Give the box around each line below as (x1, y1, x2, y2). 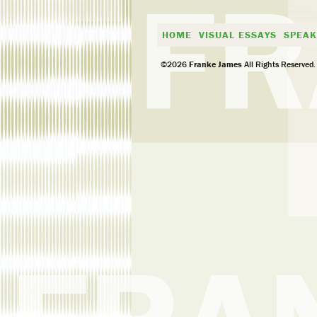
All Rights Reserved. (242, 59, 316, 69)
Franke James (187, 59, 242, 69)
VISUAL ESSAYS (199, 28, 277, 41)
